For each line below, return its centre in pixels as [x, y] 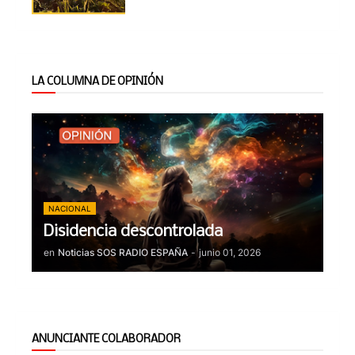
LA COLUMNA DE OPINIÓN [97, 82]
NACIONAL [70, 208]
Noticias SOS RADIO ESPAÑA [123, 252]
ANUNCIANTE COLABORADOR [106, 339]
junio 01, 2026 [230, 252]
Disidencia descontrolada [133, 232]
